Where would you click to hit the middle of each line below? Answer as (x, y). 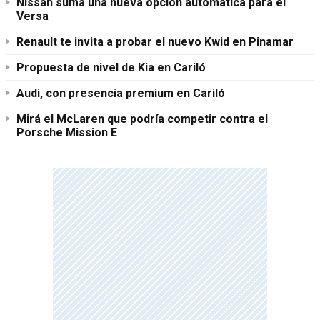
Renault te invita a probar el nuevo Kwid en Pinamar (155, 41)
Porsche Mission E (67, 132)
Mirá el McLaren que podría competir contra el (142, 119)
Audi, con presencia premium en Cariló (121, 93)
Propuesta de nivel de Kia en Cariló (111, 67)
